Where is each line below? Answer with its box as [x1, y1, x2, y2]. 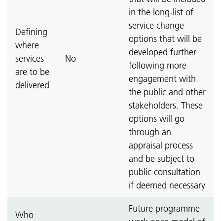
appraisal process [129, 140, 193, 151]
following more [129, 60, 186, 71]
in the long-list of [129, 6, 193, 18]
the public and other [129, 86, 206, 98]
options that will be [129, 33, 202, 44]
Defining [15, 26, 47, 37]
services [15, 53, 44, 64]
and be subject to [129, 153, 194, 164]
